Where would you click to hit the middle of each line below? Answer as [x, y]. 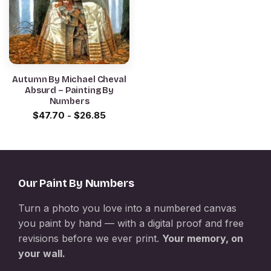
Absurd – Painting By [69, 90]
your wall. [42, 253]
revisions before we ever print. [90, 238]
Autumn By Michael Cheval [69, 79]
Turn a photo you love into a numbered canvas [127, 208]
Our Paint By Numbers [76, 183]
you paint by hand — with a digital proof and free [131, 223]
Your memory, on [203, 238]
